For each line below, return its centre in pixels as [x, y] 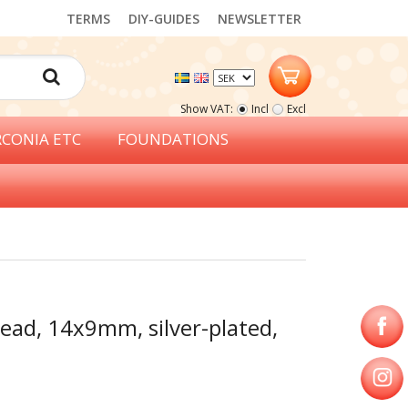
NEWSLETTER [260, 19]
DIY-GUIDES [164, 19]
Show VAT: [207, 109]
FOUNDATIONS [173, 139]
